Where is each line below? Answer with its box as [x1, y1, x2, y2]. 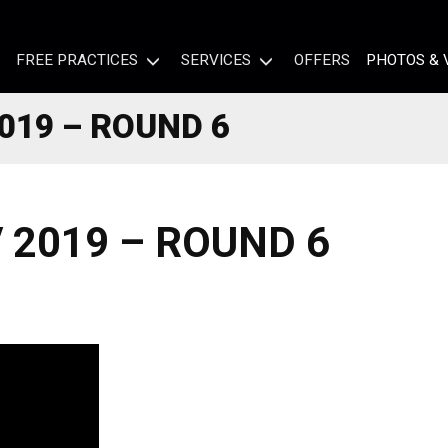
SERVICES [180, 50, 251, 69]
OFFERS [293, 50, 350, 69]
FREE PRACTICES [16, 50, 139, 69]
